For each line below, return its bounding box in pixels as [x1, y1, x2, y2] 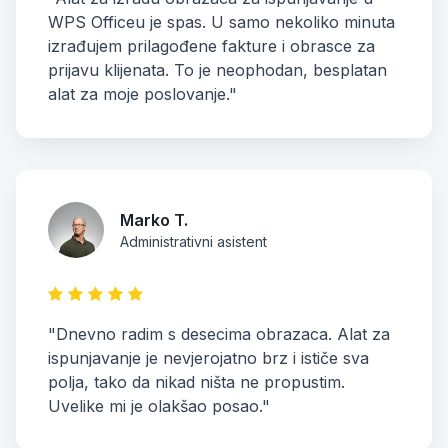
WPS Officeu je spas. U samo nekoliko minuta [48, 11, 395, 32]
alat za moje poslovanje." [48, 83, 237, 104]
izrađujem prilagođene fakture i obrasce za [48, 35, 375, 56]
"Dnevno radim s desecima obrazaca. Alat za [48, 323, 390, 344]
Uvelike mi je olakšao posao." [48, 395, 270, 416]
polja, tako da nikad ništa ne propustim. [48, 371, 345, 392]
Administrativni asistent [120, 232, 267, 250]
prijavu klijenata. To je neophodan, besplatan [48, 59, 387, 80]
